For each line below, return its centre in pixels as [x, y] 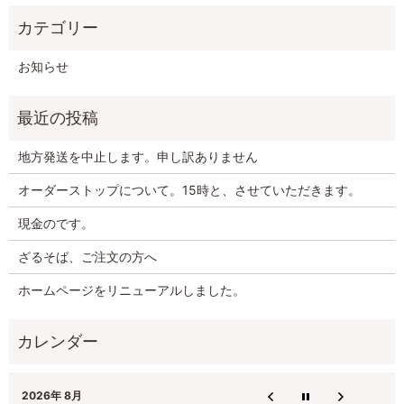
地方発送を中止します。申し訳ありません [138, 157]
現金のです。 [55, 224]
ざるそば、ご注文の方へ [87, 257]
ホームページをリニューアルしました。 [131, 290]
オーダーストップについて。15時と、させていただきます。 [189, 190]
